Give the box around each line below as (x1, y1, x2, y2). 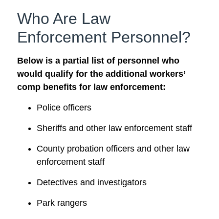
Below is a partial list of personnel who (17, 56, 179, 66)
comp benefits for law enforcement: (17, 82, 166, 92)
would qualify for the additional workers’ (17, 69, 185, 79)
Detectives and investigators (37, 177, 147, 187)
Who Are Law (17, 10, 110, 28)
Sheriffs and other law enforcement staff (37, 123, 192, 133)
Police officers (37, 102, 91, 112)
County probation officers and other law (37, 143, 190, 153)
